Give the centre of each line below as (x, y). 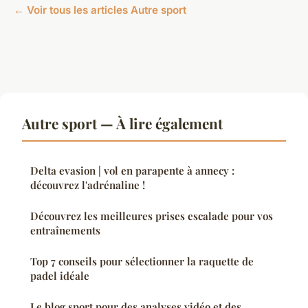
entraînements (65, 231)
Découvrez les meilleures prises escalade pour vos (152, 216)
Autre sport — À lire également (122, 123)
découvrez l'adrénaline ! (88, 185)
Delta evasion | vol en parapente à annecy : (132, 171)
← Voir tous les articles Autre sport (100, 10)
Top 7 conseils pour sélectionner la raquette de (142, 262)
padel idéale (60, 276)
